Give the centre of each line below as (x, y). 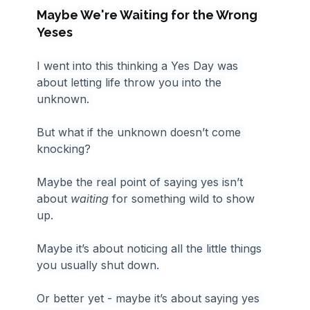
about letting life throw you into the (131, 82)
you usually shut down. (98, 265)
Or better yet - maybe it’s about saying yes (150, 298)
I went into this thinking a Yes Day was (139, 65)
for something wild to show (185, 198)
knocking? (64, 148)
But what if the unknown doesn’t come (141, 132)
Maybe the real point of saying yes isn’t (142, 182)
